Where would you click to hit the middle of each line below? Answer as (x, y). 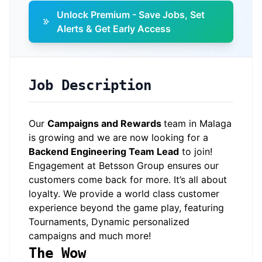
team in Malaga (198, 123)
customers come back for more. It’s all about (128, 180)
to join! (196, 151)
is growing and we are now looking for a (118, 137)
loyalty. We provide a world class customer (124, 194)
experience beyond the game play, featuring (126, 208)
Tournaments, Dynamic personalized (109, 222)
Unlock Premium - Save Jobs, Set (131, 15)
